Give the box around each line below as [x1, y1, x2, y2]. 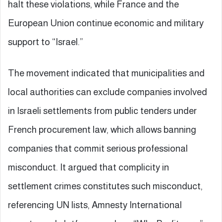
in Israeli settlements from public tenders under [8, 105, 197, 116]
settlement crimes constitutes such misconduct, [8, 180, 203, 191]
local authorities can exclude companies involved [8, 86, 207, 97]
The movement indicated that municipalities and [8, 67, 205, 78]
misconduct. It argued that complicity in [8, 162, 169, 172]
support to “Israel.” [8, 36, 83, 47]
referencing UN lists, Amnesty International [8, 199, 182, 210]
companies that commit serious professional [8, 143, 188, 154]
